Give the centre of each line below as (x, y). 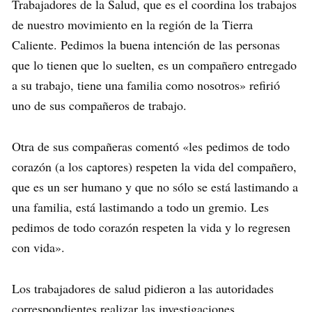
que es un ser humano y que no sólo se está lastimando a (155, 187)
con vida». (38, 248)
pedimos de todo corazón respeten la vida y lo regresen (151, 227)
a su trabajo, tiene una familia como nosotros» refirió (146, 85)
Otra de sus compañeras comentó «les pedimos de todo (151, 147)
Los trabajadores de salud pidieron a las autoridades (143, 289)
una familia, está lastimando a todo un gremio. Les (140, 207)
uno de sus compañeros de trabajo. (99, 106)
